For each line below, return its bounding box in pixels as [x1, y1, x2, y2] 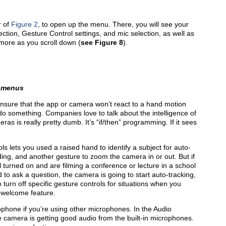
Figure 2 [11, 20, 38, 28]
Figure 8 [95, 38, 123, 46]
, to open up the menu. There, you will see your [38, 20, 189, 28]
